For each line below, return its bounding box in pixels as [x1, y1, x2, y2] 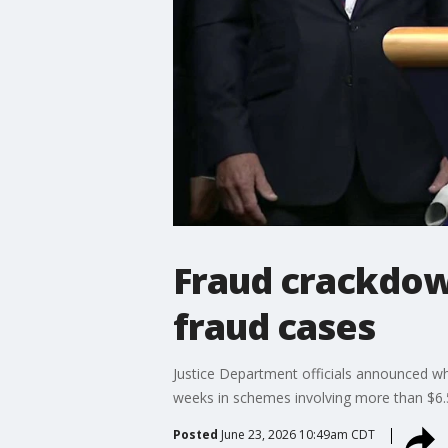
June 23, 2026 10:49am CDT [220, 425, 375, 443]
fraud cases [172, 301, 375, 351]
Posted [172, 425, 218, 443]
